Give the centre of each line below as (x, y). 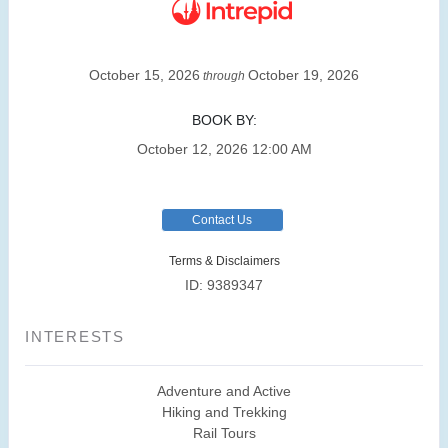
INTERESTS (75, 337)
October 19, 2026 (303, 75)
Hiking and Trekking (224, 412)
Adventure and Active (224, 391)
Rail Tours (224, 433)
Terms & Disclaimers (224, 261)
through (224, 76)
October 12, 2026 (192, 149)
